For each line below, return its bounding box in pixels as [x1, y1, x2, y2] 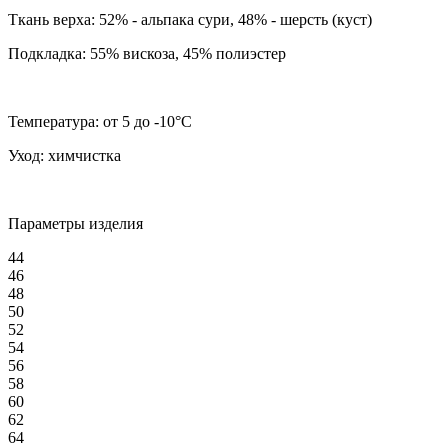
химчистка [44, 147, 121, 165]
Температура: [8, 113, 99, 131]
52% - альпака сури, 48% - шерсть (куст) [95, 11, 372, 29]
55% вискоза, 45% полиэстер [86, 45, 286, 63]
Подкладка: [8, 45, 86, 63]
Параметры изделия [8, 215, 143, 233]
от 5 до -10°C [99, 113, 192, 131]
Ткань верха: [8, 11, 95, 29]
